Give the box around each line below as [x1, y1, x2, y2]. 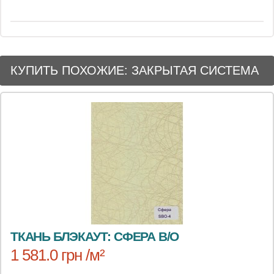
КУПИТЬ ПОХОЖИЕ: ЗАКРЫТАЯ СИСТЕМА [10, 63, 259, 77]
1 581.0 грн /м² [10, 246, 105, 264]
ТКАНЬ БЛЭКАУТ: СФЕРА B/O [10, 229, 179, 243]
